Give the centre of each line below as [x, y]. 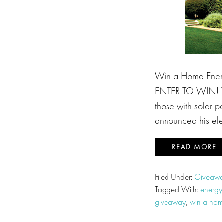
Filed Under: [174, 177]
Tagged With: [177, 189]
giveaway [170, 202]
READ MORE [194, 147]
